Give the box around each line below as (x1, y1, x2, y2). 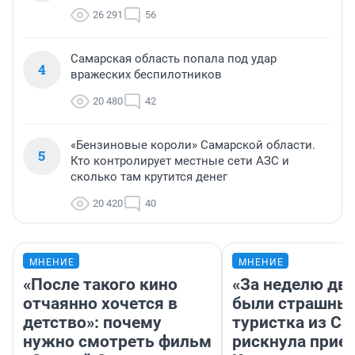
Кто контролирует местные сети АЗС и (71, 153, 289, 168)
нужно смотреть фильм (23, 331, 212, 351)
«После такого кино (23, 274, 177, 294)
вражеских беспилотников (71, 67, 222, 82)
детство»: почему (23, 312, 162, 332)
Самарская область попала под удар (71, 51, 277, 66)
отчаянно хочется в (23, 293, 177, 313)
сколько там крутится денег (71, 169, 227, 184)
